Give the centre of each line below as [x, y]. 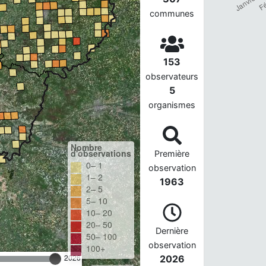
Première [172, 153]
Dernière [172, 231]
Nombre [86, 147]
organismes [172, 105]
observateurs [172, 76]
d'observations [101, 153]
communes [172, 13]
